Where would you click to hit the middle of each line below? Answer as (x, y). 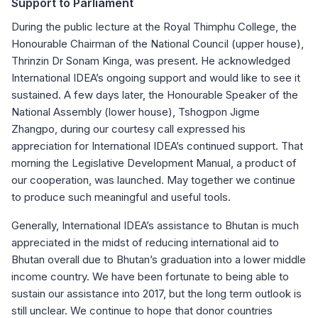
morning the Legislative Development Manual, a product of (154, 163)
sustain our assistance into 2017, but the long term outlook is (157, 293)
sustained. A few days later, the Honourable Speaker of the (155, 94)
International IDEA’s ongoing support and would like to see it (156, 77)
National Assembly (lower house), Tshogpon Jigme (136, 111)
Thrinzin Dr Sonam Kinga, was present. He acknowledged (151, 60)
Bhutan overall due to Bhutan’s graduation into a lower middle (159, 259)
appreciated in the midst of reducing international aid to (145, 242)
